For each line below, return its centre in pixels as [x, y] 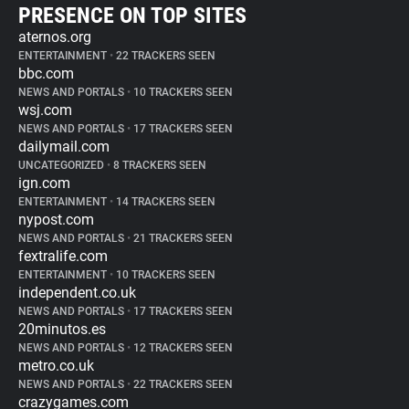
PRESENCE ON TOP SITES [132, 16]
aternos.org [55, 37]
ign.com [44, 183]
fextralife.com [63, 256]
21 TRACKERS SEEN [182, 238]
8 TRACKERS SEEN [158, 165]
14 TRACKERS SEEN [164, 202]
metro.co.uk [56, 366]
